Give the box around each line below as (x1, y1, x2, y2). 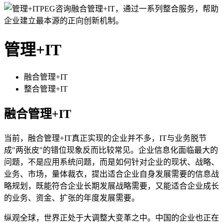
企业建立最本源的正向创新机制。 (4, 16, 123, 25)
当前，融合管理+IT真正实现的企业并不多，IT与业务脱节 (4, 133, 207, 142)
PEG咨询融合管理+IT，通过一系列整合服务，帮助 (40, 4, 219, 13)
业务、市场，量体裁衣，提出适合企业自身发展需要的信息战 (4, 169, 219, 178)
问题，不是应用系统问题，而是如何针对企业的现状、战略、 (4, 157, 219, 166)
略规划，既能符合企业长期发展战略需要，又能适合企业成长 (4, 181, 219, 190)
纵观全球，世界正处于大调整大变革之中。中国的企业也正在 (4, 213, 219, 222)
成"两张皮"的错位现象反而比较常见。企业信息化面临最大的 (4, 145, 218, 154)
